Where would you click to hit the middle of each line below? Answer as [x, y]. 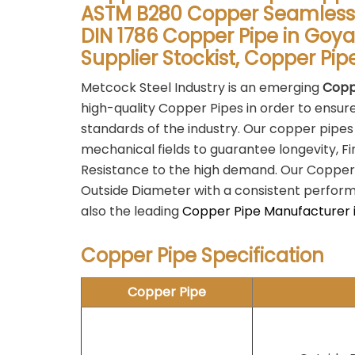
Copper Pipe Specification [202, 256]
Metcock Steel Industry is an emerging [202, 88]
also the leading [132, 211]
